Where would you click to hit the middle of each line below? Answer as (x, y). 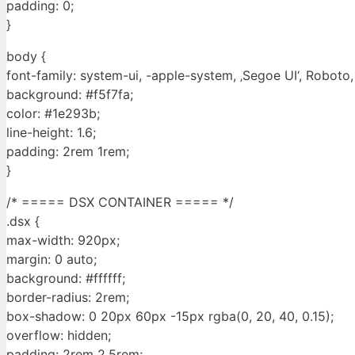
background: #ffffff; (66, 279)
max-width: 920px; (63, 240)
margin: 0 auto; (52, 260)
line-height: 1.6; (51, 133)
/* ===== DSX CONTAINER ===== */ (120, 202)
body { (26, 57)
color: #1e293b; (53, 114)
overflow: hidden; (59, 336)
